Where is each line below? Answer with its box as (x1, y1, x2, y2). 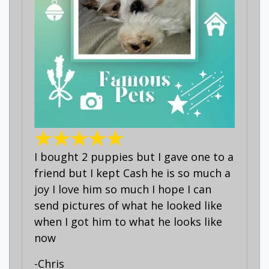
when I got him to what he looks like (34, 214, 222, 229)
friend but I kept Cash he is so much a (34, 165, 231, 180)
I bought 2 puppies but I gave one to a (34, 149, 234, 164)
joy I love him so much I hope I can (34, 181, 211, 196)
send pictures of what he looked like (34, 198, 222, 213)
